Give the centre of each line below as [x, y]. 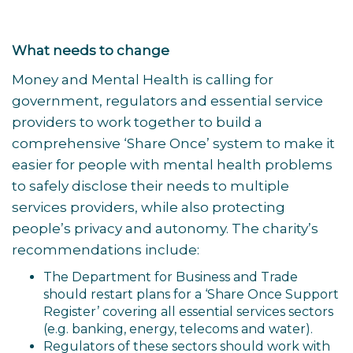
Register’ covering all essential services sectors [188, 312]
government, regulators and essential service [167, 101]
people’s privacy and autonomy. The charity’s [165, 229]
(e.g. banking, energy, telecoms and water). [180, 329]
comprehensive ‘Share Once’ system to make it [173, 143]
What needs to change [91, 50]
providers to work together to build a [137, 122]
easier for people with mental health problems [172, 165]
